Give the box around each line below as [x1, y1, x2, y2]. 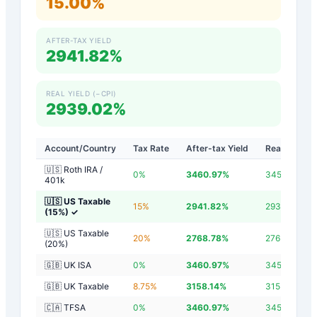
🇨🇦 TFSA [45, 301, 86, 313]
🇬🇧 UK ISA [45, 259, 91, 270]
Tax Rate [133, 142, 169, 154]
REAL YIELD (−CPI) [46, 88, 117, 98]
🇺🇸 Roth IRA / [45, 163, 103, 175]
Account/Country [45, 142, 116, 154]
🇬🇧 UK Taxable [45, 280, 109, 292]
